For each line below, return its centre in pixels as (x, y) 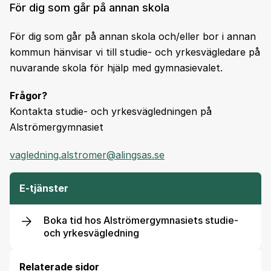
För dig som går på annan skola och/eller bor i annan (133, 36)
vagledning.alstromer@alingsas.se (87, 155)
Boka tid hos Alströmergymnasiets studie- (141, 220)
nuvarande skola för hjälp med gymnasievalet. (116, 68)
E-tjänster (44, 188)
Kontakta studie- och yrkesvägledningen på (111, 111)
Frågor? (28, 96)
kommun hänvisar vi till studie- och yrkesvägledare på (135, 52)
